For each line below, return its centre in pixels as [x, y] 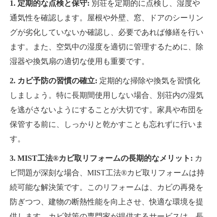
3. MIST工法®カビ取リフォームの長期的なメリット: [102, 158]
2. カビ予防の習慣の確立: [54, 81]
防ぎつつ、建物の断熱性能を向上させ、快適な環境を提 [107, 202]
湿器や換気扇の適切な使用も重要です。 [79, 62]
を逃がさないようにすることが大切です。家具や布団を [107, 110]
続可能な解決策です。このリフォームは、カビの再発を [107, 187]
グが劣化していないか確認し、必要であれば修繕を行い [107, 32]
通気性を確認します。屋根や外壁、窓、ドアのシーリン [107, 18]
